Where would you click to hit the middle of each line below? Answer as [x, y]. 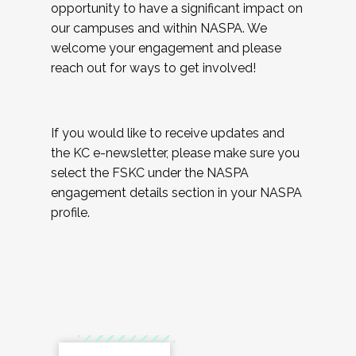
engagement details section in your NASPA [176, 193]
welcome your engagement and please [166, 48]
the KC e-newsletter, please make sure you [175, 153]
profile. [72, 213]
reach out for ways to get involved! [155, 68]
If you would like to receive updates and [168, 133]
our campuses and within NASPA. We [159, 29]
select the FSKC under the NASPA [150, 173]
